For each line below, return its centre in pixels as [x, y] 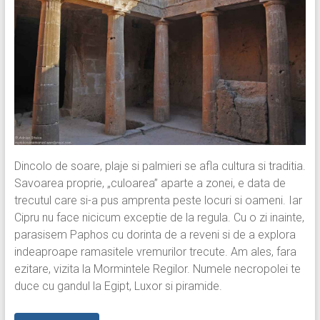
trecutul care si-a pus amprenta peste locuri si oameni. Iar [158, 200]
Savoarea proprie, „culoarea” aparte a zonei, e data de [150, 183]
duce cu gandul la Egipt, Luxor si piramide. [118, 286]
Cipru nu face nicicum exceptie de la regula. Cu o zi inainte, [159, 217]
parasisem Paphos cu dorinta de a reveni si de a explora [155, 234]
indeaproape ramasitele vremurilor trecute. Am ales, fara [155, 251]
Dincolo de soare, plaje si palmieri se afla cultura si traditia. [160, 166]
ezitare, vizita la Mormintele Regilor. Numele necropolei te [157, 269]
